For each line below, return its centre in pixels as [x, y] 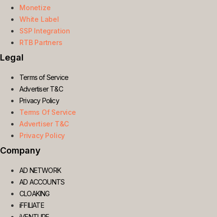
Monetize [35, 7]
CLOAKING [35, 193]
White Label [39, 19]
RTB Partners [41, 42]
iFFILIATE [32, 205]
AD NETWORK [40, 170]
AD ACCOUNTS [42, 182]
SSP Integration [45, 31]
